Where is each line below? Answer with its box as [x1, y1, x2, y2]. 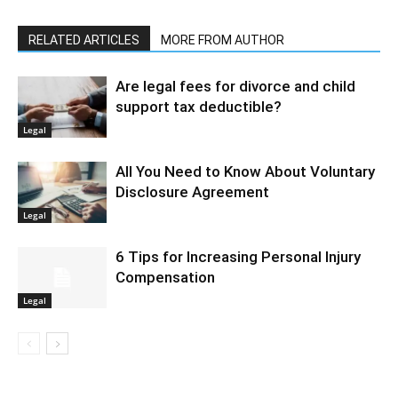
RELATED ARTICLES [28, 32, 139, 47]
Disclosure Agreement [115, 182, 269, 201]
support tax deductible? [115, 97, 282, 115]
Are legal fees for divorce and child [115, 76, 355, 95]
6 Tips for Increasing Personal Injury [115, 247, 361, 266]
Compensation [115, 267, 215, 286]
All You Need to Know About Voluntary [115, 162, 375, 180]
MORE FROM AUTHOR [161, 32, 284, 47]
